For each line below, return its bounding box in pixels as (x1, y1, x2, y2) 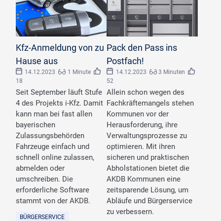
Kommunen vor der (107, 109, 169, 118)
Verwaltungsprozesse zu (107, 131, 187, 140)
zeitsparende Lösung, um (107, 185, 189, 194)
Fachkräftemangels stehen (107, 98, 194, 108)
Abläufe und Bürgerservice (107, 196, 193, 205)
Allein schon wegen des (107, 87, 185, 97)
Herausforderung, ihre (107, 120, 178, 129)
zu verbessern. (107, 207, 154, 216)
